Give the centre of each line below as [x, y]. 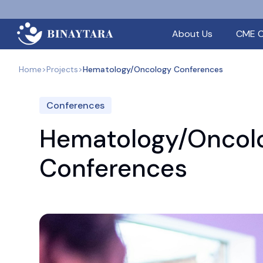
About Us [192, 34]
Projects [62, 69]
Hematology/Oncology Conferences [153, 69]
